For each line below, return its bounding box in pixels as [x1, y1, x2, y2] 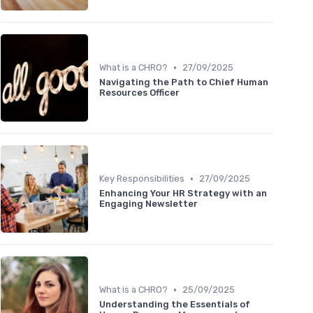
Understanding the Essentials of [99, 299, 250, 310]
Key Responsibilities [99, 173, 184, 184]
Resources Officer [99, 87, 180, 99]
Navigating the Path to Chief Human [99, 77, 268, 88]
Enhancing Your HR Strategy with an [99, 188, 267, 199]
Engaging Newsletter [99, 198, 198, 210]
